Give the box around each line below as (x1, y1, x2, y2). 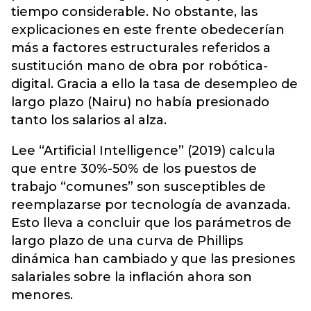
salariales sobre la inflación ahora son (11, 269, 252, 285)
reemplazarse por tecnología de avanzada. (11, 196, 290, 212)
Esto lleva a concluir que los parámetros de (11, 215, 292, 230)
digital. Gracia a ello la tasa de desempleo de (11, 76, 298, 92)
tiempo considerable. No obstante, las (11, 3, 258, 19)
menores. (11, 287, 73, 303)
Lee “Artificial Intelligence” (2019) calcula (11, 142, 276, 158)
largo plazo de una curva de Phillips (11, 233, 243, 249)
